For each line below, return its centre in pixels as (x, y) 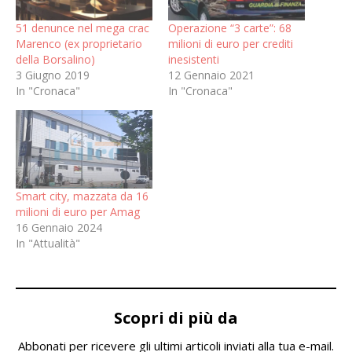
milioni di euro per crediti (231, 44)
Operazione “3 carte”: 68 (230, 28)
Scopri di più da (176, 317)
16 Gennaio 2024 (59, 227)
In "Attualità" (48, 243)
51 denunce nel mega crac (82, 28)
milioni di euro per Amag (78, 211)
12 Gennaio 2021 (211, 75)
